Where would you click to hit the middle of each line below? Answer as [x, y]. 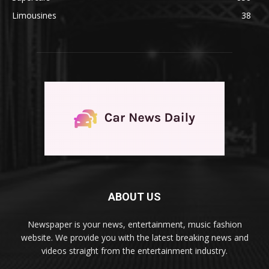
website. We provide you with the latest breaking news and [134, 237]
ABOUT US [134, 196]
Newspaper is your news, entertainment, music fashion [134, 224]
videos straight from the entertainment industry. [134, 250]
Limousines [34, 15]
